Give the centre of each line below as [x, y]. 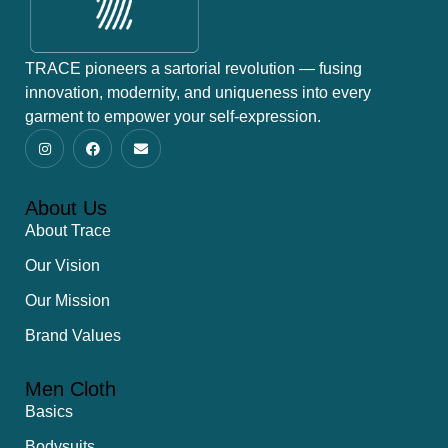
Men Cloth [70, 389]
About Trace [68, 231]
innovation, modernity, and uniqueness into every [198, 93]
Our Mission [67, 301]
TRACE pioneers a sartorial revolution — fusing [193, 69]
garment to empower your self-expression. [173, 117]
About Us [66, 208]
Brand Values [73, 336]
